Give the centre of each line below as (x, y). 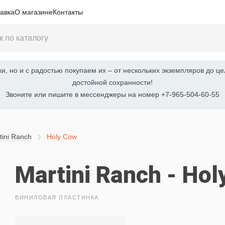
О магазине (33, 12)
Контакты (68, 12)
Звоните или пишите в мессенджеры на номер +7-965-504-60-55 (112, 94)
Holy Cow (62, 137)
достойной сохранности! (112, 82)
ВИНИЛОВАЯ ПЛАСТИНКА (57, 197)
